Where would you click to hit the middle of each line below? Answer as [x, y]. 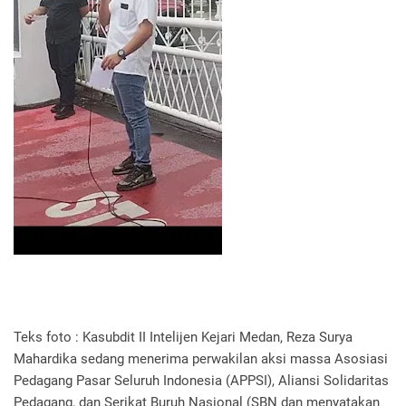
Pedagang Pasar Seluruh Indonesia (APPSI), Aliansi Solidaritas [201, 380]
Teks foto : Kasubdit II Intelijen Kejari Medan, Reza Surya [183, 337]
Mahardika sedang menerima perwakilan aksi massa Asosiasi [201, 358]
